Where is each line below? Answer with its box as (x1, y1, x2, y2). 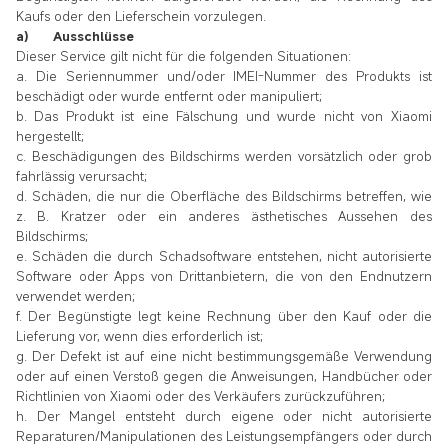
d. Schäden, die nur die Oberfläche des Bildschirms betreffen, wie (16, 186, 432, 205)
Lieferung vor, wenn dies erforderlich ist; (16, 326, 263, 345)
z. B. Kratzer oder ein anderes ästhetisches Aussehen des (16, 206, 432, 225)
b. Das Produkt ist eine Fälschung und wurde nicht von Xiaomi (16, 106, 432, 125)
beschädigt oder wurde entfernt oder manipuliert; (16, 86, 322, 105)
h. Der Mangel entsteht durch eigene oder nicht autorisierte (16, 406, 432, 425)
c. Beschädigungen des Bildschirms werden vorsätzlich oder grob (16, 146, 432, 165)
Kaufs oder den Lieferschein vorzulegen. (16, 6, 266, 25)
